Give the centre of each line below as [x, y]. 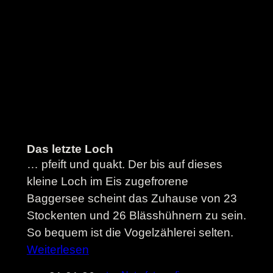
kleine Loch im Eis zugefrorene [107, 182]
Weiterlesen [58, 250]
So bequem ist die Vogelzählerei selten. [130, 233]
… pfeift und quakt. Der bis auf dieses [124, 165]
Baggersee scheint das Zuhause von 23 [132, 199]
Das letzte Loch [70, 149]
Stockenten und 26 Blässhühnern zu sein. [136, 216]
